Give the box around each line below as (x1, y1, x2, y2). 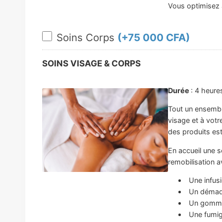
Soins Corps (56, 31, 117, 44)
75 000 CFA (128, 31, 186, 44)
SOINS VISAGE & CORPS (42, 58, 141, 68)
